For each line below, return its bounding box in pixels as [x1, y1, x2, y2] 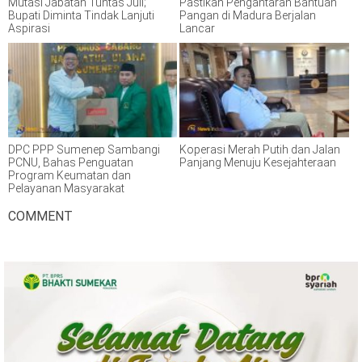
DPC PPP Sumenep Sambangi [8, 142, 160, 156]
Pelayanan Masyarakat [8, 181, 124, 195]
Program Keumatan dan [8, 168, 131, 182]
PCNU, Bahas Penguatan [8, 155, 133, 169]
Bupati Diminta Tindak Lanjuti [8, 9, 154, 23]
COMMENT [8, 208, 73, 224]
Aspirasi [8, 22, 50, 36]
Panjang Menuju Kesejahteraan [179, 155, 337, 169]
